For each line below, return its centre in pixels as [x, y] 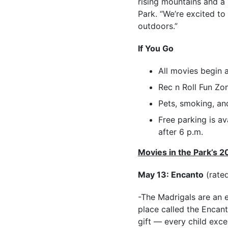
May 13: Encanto [170, 174]
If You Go [155, 48]
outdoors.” [158, 26]
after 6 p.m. [180, 132]
